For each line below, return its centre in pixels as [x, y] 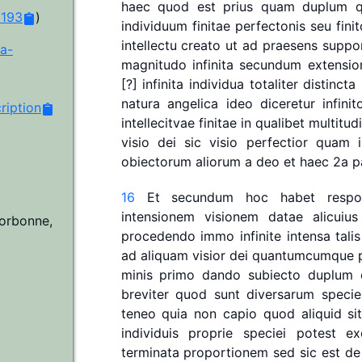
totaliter [274, 84]
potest [316, 333]
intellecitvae [158, 123]
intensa [308, 236]
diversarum [281, 294]
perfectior [277, 142]
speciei [264, 333]
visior [208, 255]
